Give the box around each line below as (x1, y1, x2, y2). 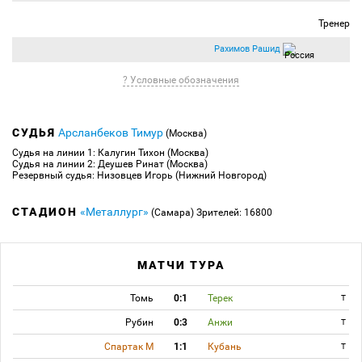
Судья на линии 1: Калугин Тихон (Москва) (12, 146, 208, 158)
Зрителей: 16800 (196, 206, 272, 218)
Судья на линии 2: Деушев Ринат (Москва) (12, 158, 208, 170)
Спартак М (104, 340, 154, 352)
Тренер (318, 17, 350, 29)
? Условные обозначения (123, 74, 239, 86)
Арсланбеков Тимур (58, 125, 166, 139)
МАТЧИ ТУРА (137, 258, 225, 271)
